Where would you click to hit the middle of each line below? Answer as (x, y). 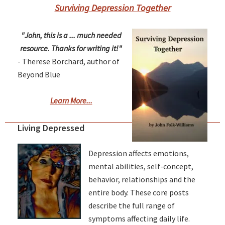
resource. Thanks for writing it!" (71, 48)
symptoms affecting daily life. (139, 219)
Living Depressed (51, 128)
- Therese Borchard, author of (69, 62)
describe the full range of (132, 206)
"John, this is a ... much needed (71, 35)
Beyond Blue (39, 75)
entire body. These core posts (139, 193)
